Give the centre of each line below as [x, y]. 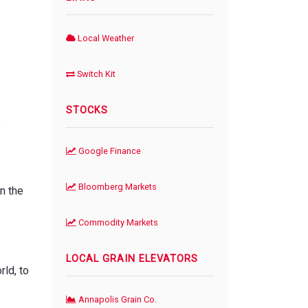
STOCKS [87, 110]
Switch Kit [95, 74]
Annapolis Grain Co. [117, 299]
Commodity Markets [117, 222]
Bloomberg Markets [117, 186]
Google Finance [109, 151]
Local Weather [105, 38]
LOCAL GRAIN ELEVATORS [132, 258]
